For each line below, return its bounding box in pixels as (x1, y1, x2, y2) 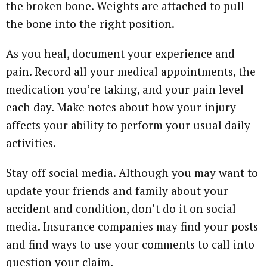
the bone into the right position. (6, 15, 175, 31)
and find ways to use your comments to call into (6, 236, 254, 252)
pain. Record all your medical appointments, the (6, 63, 256, 79)
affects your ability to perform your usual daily (6, 117, 250, 132)
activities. (6, 135, 56, 150)
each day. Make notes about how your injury (6, 99, 236, 114)
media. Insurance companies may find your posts (6, 218, 258, 234)
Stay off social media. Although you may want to (6, 164, 258, 180)
